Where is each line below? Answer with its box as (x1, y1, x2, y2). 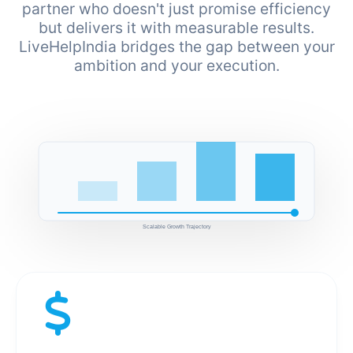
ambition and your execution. (73, 56, 280, 76)
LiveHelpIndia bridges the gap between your (18, 37, 335, 57)
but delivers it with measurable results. (39, 18, 314, 38)
